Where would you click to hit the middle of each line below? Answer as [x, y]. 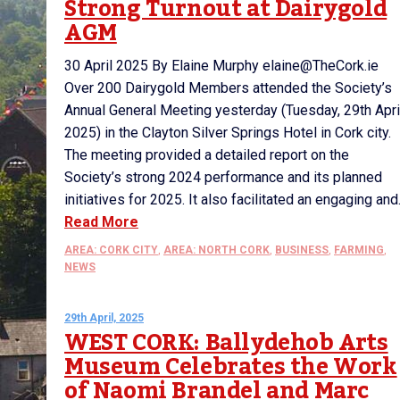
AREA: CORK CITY [111, 250]
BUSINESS [302, 250]
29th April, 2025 [104, 318]
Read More [101, 222]
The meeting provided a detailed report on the [207, 155]
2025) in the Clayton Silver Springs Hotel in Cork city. [228, 133]
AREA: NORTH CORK [217, 250]
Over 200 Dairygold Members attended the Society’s [228, 88]
